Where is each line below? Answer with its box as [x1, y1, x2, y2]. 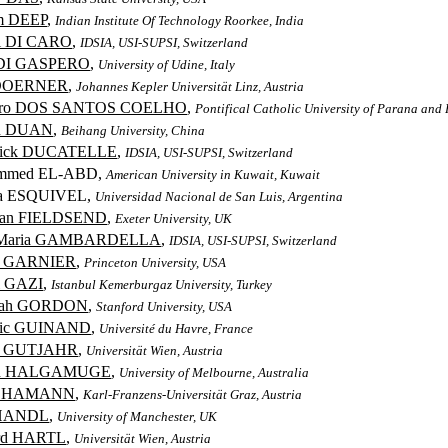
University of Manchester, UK [57, 409, 218, 424]
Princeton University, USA [84, 255, 227, 270]
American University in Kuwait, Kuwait [106, 167, 321, 182]
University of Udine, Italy [98, 57, 236, 72]
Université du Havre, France [99, 321, 254, 336]
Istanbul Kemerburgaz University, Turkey [51, 277, 273, 292]
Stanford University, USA [96, 299, 233, 314]
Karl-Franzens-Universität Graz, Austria [83, 387, 303, 402]
